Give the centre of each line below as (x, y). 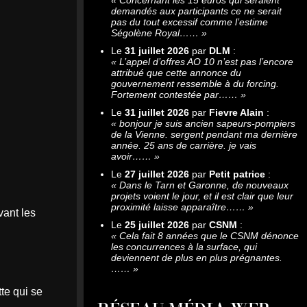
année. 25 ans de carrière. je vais (184, 145)
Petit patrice (237, 174)
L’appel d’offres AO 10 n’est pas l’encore (206, 61)
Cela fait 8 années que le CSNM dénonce (209, 235)
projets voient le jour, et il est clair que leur (202, 196)
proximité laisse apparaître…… (178, 207)
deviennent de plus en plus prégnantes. (197, 257)
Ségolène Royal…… (155, 33)
